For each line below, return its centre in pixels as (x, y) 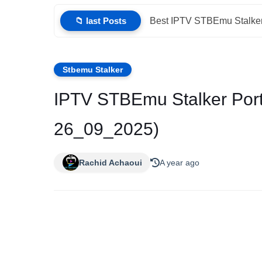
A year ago (180, 163)
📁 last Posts (101, 21)
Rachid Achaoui (111, 163)
